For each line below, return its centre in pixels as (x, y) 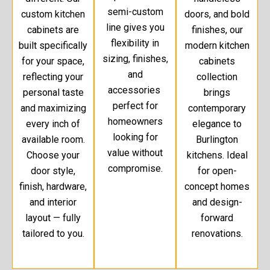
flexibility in (135, 43)
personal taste (53, 93)
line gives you (135, 28)
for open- (217, 171)
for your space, (53, 61)
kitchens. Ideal (217, 155)
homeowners (135, 122)
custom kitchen (53, 14)
